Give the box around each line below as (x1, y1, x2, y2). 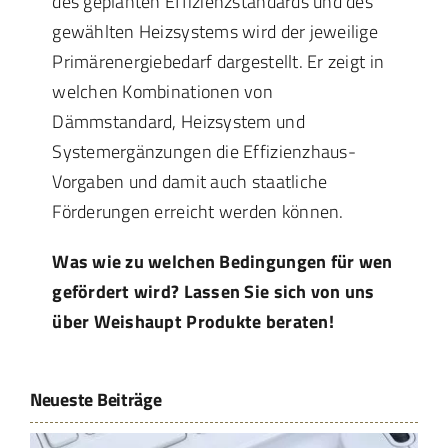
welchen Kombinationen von (52, 77, 273, 105)
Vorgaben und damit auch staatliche (52, 167, 328, 195)
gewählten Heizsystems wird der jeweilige (52, 17, 379, 45)
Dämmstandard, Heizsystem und (52, 107, 305, 135)
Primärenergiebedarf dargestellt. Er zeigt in (52, 47, 385, 75)
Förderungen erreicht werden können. (52, 197, 344, 225)
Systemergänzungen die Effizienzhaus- (52, 137, 356, 165)
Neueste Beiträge (29, 385, 162, 413)
